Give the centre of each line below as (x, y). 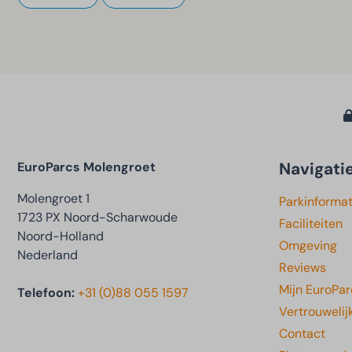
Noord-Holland (60, 236)
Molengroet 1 (53, 198)
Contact (302, 333)
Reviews (302, 267)
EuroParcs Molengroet (86, 167)
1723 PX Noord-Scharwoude (97, 217)
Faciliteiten (311, 223)
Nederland (48, 255)
